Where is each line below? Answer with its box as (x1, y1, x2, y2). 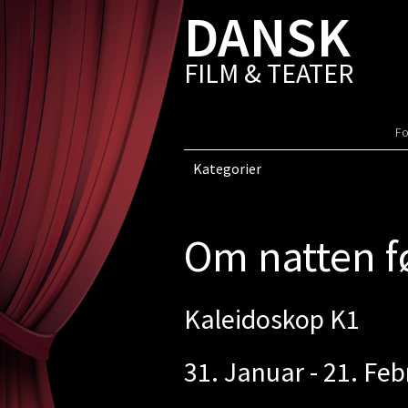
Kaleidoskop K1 (183, 301, 360, 336)
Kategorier (192, 159, 261, 178)
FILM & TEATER (183, 56, 353, 90)
